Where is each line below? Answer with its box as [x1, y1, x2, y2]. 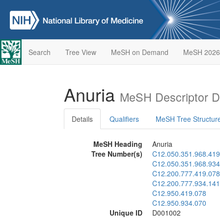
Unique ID [110, 208, 142, 218]
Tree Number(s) [91, 149, 142, 159]
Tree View [65, 47, 96, 57]
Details [72, 114, 93, 124]
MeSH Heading [93, 139, 142, 149]
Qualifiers [110, 114, 139, 124]
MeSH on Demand [110, 47, 168, 57]
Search [28, 47, 51, 57]
